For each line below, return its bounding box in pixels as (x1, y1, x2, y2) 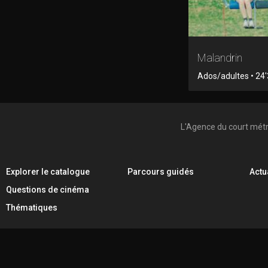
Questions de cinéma (6, 185, 89, 194)
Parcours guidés (127, 167, 194, 176)
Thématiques (6, 203, 57, 212)
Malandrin (197, 51, 242, 64)
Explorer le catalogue (6, 167, 90, 176)
